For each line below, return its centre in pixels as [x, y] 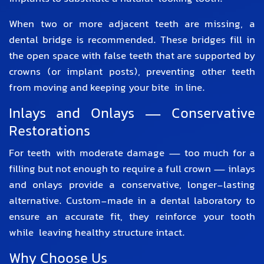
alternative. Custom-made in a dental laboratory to [132, 202]
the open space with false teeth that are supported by [132, 57]
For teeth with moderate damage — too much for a [132, 154]
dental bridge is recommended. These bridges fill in [132, 41]
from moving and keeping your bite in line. [107, 89]
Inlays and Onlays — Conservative [132, 115]
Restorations [49, 133]
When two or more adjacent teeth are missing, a [132, 25]
